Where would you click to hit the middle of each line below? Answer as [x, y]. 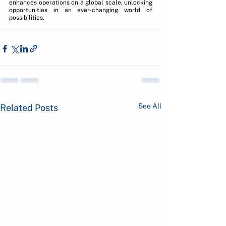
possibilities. [27, 17]
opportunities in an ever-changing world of [81, 10]
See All [150, 106]
